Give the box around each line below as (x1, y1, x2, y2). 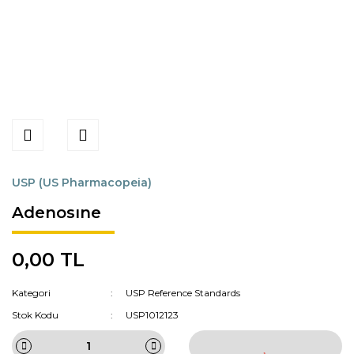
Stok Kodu (12, 309, 58, 321)
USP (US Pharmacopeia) (12, 175, 152, 190)
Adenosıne (12, 203, 101, 222)
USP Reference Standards (126, 287, 241, 299)
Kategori (12, 287, 51, 299)
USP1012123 (126, 309, 179, 321)
